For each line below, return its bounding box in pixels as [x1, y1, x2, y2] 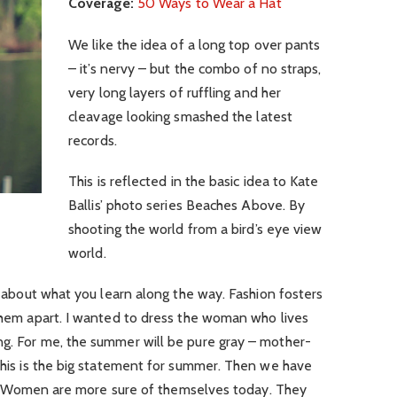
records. [68, 131, 117, 149]
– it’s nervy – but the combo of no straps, [68, 59, 322, 77]
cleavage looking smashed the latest [68, 107, 292, 125]
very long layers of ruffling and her [68, 83, 282, 101]
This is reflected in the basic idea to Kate [68, 172, 319, 190]
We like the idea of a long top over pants [68, 35, 321, 53]
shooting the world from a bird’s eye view [68, 220, 323, 237]
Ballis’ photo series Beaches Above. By [68, 196, 306, 214]
